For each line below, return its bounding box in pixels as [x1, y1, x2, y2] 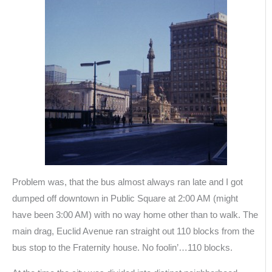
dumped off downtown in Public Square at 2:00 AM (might [12, 193, 238, 203]
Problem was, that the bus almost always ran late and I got [12, 177, 243, 187]
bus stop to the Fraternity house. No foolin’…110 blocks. [12, 242, 233, 253]
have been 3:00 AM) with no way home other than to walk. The [12, 209, 258, 220]
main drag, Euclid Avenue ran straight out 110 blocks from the [12, 226, 254, 236]
